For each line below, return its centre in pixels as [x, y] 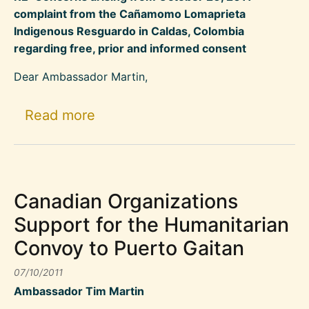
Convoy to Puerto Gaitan [129, 248]
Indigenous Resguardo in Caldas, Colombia [129, 31]
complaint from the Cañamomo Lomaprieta [130, 14]
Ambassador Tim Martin [79, 291]
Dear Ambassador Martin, [81, 77]
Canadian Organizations [126, 201]
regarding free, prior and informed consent [130, 49]
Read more [60, 116]
